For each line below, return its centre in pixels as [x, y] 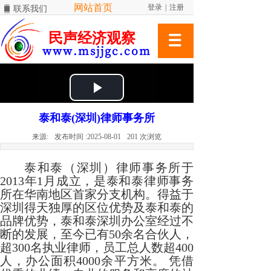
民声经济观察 [92, 38]
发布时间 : [71, 137]
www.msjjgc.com [97, 50]
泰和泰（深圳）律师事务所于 [109, 168]
